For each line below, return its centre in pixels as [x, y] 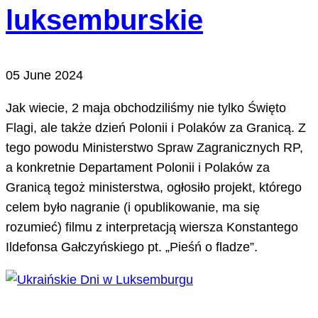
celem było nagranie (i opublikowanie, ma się [133, 208]
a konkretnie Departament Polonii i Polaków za [138, 168]
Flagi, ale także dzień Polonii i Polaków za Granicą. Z [156, 128]
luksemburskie [104, 20]
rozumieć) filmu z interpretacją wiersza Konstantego [152, 227]
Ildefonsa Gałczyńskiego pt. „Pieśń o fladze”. [132, 247]
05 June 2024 [44, 76]
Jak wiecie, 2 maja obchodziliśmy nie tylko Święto [146, 108]
